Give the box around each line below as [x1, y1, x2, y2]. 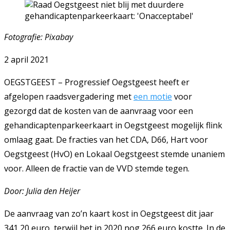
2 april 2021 [4, 54, 49, 66]
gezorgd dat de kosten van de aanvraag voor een [4, 105, 193, 117]
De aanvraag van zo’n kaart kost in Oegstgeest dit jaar [4, 208, 214, 220]
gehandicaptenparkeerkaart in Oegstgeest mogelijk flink [4, 120, 222, 131]
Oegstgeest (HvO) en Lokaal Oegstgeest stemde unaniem [4, 148, 225, 160]
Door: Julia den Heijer [4, 185, 80, 197]
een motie [133, 91, 172, 103]
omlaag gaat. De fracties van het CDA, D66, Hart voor [4, 134, 208, 146]
